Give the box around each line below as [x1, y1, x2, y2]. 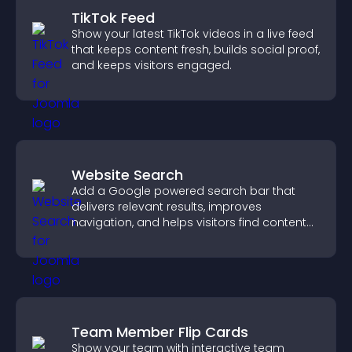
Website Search [71, 165, 183, 185]
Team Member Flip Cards [71, 322, 248, 342]
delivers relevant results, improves [71, 199, 262, 214]
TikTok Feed [71, 8, 155, 27]
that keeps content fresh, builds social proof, [71, 42, 320, 57]
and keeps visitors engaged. [71, 57, 232, 73]
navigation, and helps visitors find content [71, 214, 306, 230]
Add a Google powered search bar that [71, 183, 295, 199]
